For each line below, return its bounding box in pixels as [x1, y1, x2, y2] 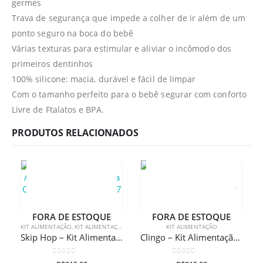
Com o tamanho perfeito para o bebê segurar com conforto [12, 88, 247, 100]
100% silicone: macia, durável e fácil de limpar [12, 73, 196, 85]
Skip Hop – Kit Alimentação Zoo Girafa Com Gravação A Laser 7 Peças [116, 231, 123, 243]
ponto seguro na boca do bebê [12, 27, 133, 39]
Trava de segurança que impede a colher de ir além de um [12, 12, 245, 23]
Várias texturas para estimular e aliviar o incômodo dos [12, 42, 231, 54]
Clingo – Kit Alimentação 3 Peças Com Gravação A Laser [233, 231, 240, 243]
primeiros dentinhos [12, 58, 93, 69]
